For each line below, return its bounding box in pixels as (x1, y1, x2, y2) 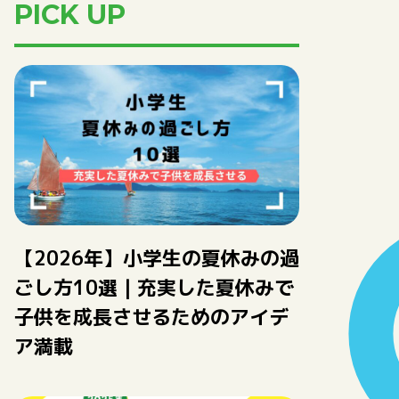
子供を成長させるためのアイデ (14, 303, 289, 330)
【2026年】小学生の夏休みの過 (14, 244, 299, 272)
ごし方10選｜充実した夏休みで (14, 273, 294, 301)
